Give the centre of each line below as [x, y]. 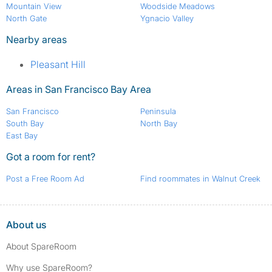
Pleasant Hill [58, 65]
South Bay [25, 124]
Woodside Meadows [177, 6]
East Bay [22, 136]
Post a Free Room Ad [45, 179]
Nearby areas [36, 40]
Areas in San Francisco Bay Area [79, 90]
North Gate [26, 19]
